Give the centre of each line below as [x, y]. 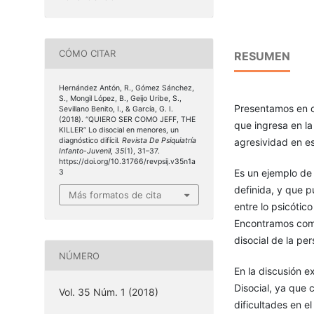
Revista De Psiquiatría [159, 140]
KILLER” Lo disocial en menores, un [118, 130]
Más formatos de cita [115, 195]
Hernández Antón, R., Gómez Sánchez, [126, 88]
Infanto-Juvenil [84, 151]
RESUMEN [262, 56]
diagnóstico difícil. [90, 140]
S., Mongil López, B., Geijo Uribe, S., [120, 98]
